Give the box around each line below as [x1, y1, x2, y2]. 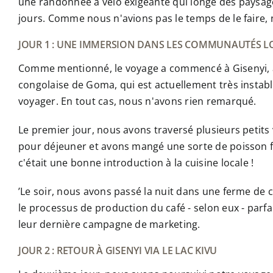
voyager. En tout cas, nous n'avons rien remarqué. [18, 94, 257, 108]
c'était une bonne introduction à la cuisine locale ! [18, 156, 254, 170]
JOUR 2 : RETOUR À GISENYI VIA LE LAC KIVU [18, 244, 218, 258]
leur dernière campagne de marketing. [18, 218, 200, 232]
